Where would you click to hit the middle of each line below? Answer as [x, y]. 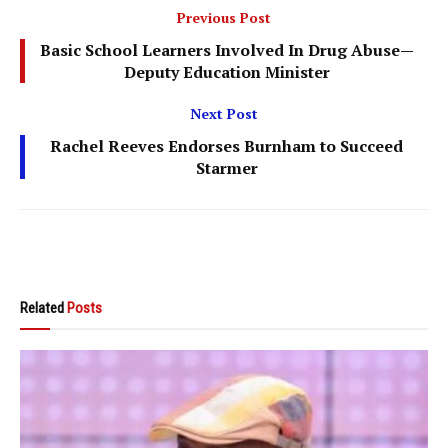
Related [42, 307]
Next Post [224, 113]
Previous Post [224, 17]
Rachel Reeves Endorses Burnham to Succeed [226, 145]
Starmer [226, 167]
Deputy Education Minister [226, 71]
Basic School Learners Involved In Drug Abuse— [226, 49]
